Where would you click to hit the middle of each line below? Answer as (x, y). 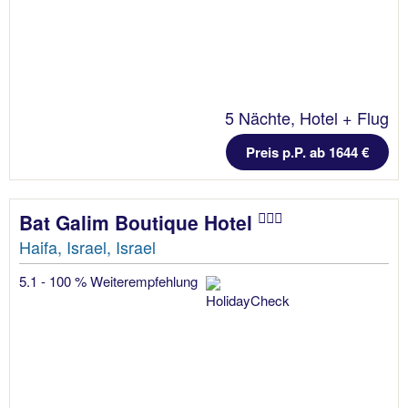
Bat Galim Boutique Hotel (138, 222)
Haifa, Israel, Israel (87, 246)
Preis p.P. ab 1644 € (307, 152)
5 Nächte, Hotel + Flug (307, 117)
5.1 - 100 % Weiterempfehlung (110, 280)
